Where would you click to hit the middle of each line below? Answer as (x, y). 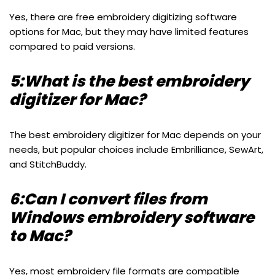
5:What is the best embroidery (129, 82)
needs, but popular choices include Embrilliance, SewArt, (136, 150)
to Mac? (40, 236)
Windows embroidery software (132, 218)
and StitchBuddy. (48, 165)
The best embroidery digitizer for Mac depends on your (135, 135)
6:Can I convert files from (108, 199)
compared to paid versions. (72, 47)
